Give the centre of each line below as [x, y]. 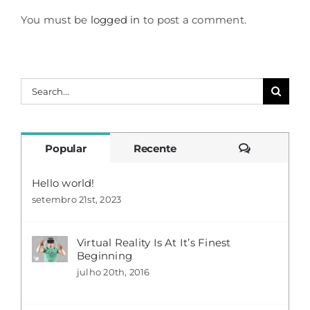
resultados [47, 107]
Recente [155, 149]
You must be [55, 20]
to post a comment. [193, 20]
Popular [66, 149]
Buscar [38, 87]
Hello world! [63, 183]
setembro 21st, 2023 [76, 200]
